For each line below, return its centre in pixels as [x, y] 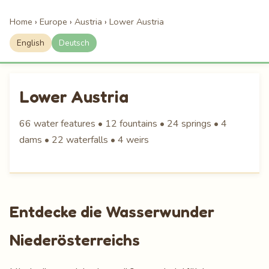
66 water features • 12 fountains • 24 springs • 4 [123, 124]
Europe [53, 22]
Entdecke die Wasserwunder [112, 211]
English [31, 43]
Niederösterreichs [75, 240]
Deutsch [74, 43]
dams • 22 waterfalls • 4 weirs [84, 140]
